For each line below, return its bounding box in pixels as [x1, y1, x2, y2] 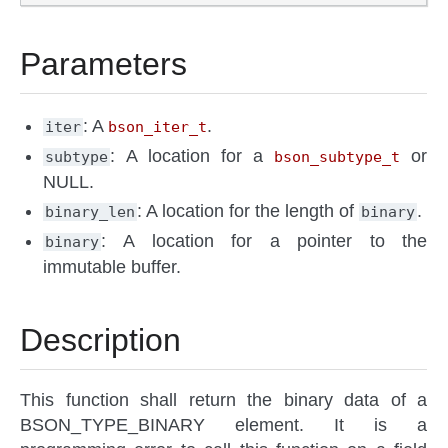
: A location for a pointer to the [101, 231, 428, 252]
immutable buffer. [43, 257, 182, 278]
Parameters [20, 46, 187, 83]
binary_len [45, 203, 136, 222]
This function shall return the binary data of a [20, 390, 428, 411]
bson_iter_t [108, 118, 208, 137]
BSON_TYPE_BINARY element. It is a [20, 415, 428, 436]
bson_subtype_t [274, 148, 401, 167]
